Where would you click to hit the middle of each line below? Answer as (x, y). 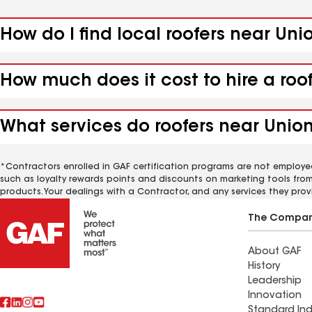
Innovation (275, 296)
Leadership (275, 281)
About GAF (274, 252)
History (264, 267)
